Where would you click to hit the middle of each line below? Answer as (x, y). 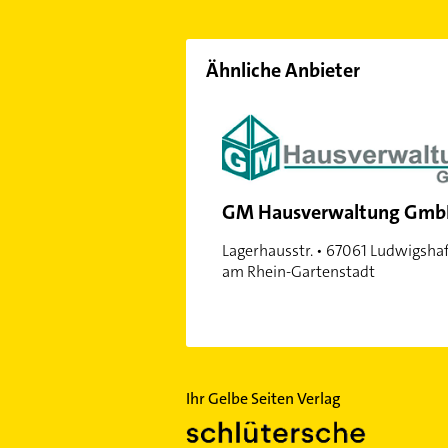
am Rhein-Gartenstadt (298, 272)
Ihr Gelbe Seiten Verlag (263, 399)
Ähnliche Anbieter (282, 70)
